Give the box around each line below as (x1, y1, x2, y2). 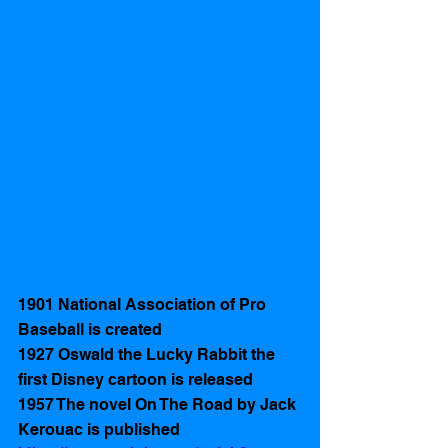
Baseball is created (18, 319, 166, 339)
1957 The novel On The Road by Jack (18, 394, 300, 414)
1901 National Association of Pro (18, 294, 270, 314)
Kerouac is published (18, 419, 184, 439)
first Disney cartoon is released (18, 369, 261, 389)
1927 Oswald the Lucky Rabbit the (18, 344, 279, 364)
